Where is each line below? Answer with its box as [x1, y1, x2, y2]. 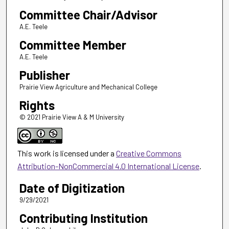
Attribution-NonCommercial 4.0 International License [17, 161, 199, 171]
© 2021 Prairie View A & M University [19, 113, 124, 122]
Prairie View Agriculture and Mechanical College [19, 83, 157, 91]
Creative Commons [116, 148, 181, 158]
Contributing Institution [19, 211, 148, 226]
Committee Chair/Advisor [19, 7, 157, 22]
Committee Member [19, 37, 126, 53]
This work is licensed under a [17, 148, 116, 158]
